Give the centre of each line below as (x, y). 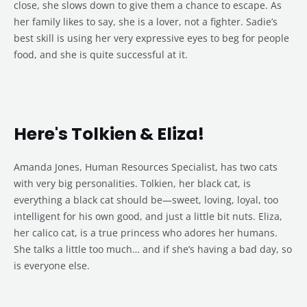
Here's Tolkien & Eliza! (109, 134)
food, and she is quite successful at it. (101, 55)
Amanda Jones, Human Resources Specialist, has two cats (146, 167)
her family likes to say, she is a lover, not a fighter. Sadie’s (146, 22)
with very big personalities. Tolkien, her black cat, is (132, 184)
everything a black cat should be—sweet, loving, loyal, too (146, 200)
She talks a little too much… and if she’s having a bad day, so (153, 249)
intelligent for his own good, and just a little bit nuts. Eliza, (148, 217)
